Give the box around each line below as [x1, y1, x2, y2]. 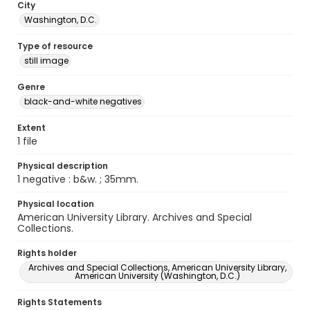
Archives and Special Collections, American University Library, [28, 262, 286, 273]
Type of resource [17, 40, 93, 52]
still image [24, 55, 69, 66]
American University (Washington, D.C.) [74, 270, 240, 282]
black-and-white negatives [24, 95, 142, 107]
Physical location [17, 198, 94, 210]
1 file [17, 134, 37, 148]
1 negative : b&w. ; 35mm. [17, 172, 138, 186]
